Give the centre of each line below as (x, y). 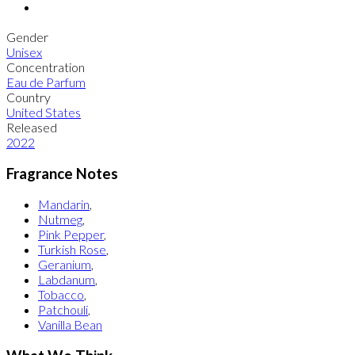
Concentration (46, 67)
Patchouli (63, 310)
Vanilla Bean (70, 325)
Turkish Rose (72, 250)
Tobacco (61, 295)
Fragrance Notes (62, 173)
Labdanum (67, 280)
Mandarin (64, 204)
